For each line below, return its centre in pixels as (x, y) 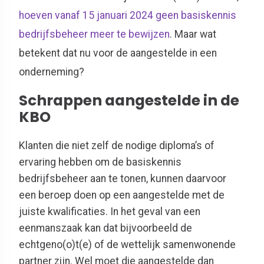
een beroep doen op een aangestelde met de (122, 195)
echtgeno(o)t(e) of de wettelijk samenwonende (127, 244)
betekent (41, 53)
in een (202, 53)
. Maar (184, 34)
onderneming (49, 72)
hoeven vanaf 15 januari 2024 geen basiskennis (128, 15)
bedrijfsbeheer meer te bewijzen (94, 34)
